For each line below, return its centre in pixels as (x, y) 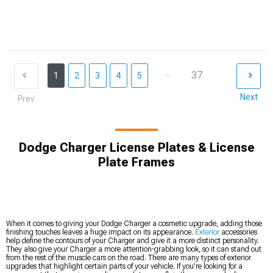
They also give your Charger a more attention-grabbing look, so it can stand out (134, 249)
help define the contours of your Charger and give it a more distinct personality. (133, 241)
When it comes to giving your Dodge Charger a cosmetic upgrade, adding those (134, 224)
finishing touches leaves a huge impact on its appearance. (101, 232)
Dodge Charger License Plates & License (136, 147)
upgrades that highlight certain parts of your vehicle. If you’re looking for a (124, 266)
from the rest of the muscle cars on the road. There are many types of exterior (129, 258)
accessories (238, 232)
